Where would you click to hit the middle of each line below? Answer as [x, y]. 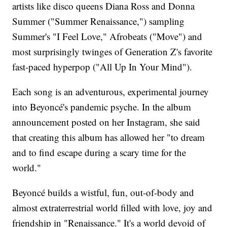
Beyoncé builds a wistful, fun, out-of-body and [103, 193]
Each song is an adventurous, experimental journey [111, 92]
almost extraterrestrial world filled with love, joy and [112, 208]
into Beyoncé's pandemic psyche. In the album [102, 107]
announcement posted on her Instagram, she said [106, 122]
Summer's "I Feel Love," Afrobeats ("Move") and [107, 36]
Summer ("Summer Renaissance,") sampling [99, 21]
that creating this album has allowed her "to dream [109, 137]
